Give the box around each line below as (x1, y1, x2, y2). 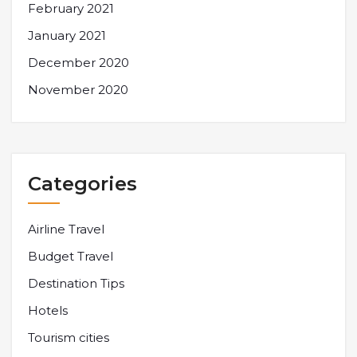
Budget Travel (28, 248, 113, 264)
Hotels (28, 302, 68, 318)
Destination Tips (28, 275, 124, 291)
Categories (28, 171, 137, 195)
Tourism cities (28, 329, 109, 345)
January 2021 (28, 27, 106, 43)
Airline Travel (28, 221, 104, 237)
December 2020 (28, 54, 129, 70)
